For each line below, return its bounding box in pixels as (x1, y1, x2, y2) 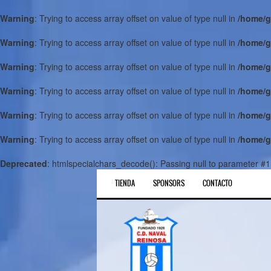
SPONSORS (153, 178, 184, 189)
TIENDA (115, 178, 135, 189)
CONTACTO (203, 178, 232, 189)
